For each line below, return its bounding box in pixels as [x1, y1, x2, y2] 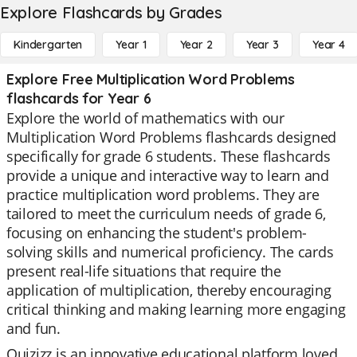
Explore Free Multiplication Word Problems [6, 70, 295, 88]
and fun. [6, 319, 61, 338]
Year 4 [312, 37, 345, 52]
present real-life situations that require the [6, 261, 281, 280]
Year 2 [179, 37, 213, 52]
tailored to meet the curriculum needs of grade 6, [6, 204, 326, 223]
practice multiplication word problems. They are [6, 185, 320, 204]
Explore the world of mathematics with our [6, 108, 284, 127]
